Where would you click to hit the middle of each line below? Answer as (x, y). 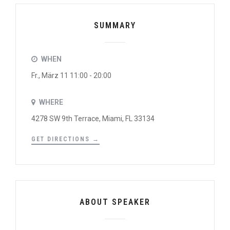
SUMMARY (115, 26)
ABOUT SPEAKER (115, 202)
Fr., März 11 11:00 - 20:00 (71, 76)
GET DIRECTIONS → (65, 139)
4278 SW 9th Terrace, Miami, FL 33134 (93, 118)
